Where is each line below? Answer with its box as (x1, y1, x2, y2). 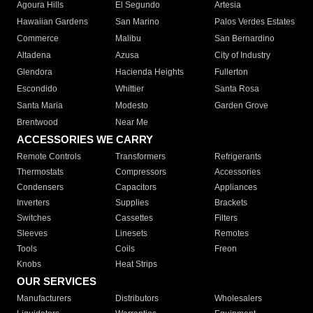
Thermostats (17, 167, 64, 177)
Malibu (115, 34, 142, 44)
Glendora (17, 67, 52, 78)
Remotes (214, 228, 249, 239)
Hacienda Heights (115, 67, 184, 78)
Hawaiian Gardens (17, 17, 88, 27)
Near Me (115, 117, 149, 128)
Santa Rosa (214, 84, 259, 94)
